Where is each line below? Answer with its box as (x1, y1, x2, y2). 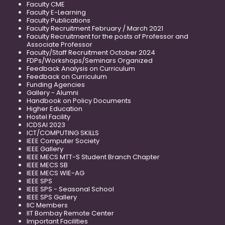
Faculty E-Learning (27, 8, 86, 18)
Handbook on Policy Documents (27, 96, 131, 106)
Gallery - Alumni (27, 88, 78, 98)
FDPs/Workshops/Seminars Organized (27, 56, 153, 66)
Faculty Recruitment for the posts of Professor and (27, 32, 188, 42)
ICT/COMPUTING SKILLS (27, 128, 99, 138)
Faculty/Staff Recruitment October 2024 (27, 48, 155, 58)
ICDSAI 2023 (27, 120, 65, 130)
